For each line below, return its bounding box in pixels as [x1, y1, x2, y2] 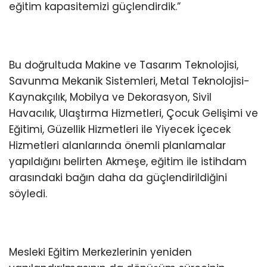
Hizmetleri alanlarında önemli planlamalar [9, 138, 226, 153]
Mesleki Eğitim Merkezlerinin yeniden [9, 245, 192, 260]
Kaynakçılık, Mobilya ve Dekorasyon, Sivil [9, 90, 212, 105]
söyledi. [9, 187, 47, 201]
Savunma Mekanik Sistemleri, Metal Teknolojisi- [9, 74, 250, 89]
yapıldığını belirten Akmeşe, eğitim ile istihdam [9, 154, 247, 169]
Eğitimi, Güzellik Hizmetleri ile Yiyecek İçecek [9, 122, 231, 137]
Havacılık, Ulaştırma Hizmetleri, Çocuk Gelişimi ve [9, 106, 258, 121]
